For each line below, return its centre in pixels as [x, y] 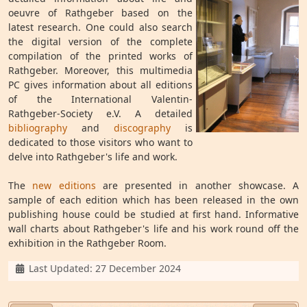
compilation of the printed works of [100, 56]
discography [142, 128]
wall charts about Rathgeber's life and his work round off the [153, 229]
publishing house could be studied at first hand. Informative [153, 214]
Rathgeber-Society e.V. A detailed [100, 113]
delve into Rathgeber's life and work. [93, 157]
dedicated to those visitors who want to [100, 142]
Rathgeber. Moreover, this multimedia [100, 70]
